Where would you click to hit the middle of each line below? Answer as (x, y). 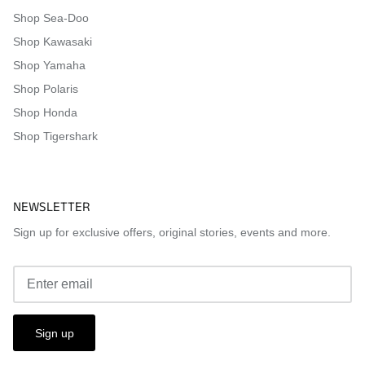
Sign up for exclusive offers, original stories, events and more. (172, 232)
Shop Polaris (46, 88)
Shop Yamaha (49, 65)
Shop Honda (45, 112)
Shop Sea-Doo (51, 18)
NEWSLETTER (51, 207)
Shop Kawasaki (53, 41)
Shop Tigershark (55, 136)
